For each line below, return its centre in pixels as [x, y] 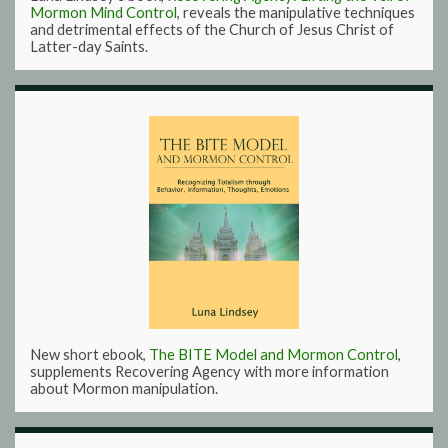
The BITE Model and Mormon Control [273, 354]
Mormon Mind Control [103, 12]
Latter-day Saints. [89, 46]
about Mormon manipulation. [124, 388]
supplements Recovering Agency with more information [209, 371]
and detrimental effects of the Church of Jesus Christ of [212, 29]
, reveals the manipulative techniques [296, 12]
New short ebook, [89, 354]
